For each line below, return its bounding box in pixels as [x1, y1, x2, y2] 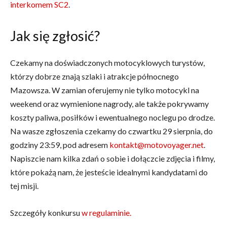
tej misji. [10, 181, 40, 191]
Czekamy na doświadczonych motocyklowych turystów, [10, 58, 205, 67]
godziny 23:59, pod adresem [10, 140, 109, 149]
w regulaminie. [82, 208, 131, 217]
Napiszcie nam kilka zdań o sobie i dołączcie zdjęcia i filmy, [10, 154, 215, 163]
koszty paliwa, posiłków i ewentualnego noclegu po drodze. [10, 112, 215, 122]
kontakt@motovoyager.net [109, 140, 204, 149]
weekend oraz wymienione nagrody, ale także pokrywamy [10, 99, 209, 108]
